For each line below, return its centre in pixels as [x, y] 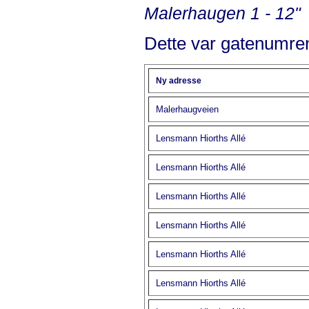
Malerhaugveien [187, 109]
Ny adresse [179, 80]
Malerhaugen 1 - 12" [222, 13]
